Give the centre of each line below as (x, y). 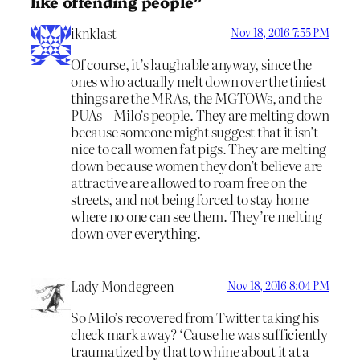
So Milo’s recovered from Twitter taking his (195, 317)
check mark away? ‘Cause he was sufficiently (199, 334)
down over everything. (136, 232)
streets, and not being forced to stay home (190, 198)
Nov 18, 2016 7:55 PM (280, 32)
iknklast (94, 33)
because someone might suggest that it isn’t (194, 131)
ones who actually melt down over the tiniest (198, 80)
